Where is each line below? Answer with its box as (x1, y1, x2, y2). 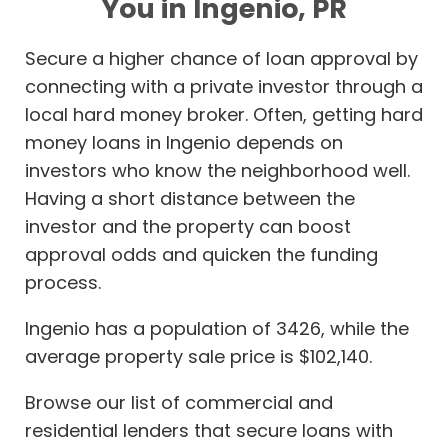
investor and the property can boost (25, 214, 351, 240)
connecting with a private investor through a (25, 74, 423, 100)
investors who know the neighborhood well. (25, 158, 410, 184)
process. (25, 270, 101, 296)
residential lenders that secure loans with (25, 418, 393, 444)
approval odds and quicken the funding (25, 242, 378, 268)
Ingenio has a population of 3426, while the (25, 316, 409, 342)
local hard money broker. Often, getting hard (25, 102, 423, 128)
